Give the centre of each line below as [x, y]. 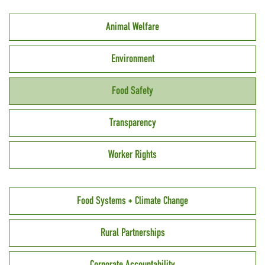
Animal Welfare [132, 27]
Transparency [132, 123]
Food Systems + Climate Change [132, 201]
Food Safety [132, 91]
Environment [132, 59]
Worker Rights [132, 155]
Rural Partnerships [132, 233]
